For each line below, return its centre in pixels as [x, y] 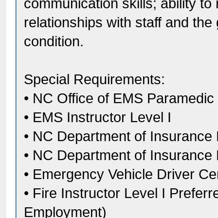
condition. [54, 42]
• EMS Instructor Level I [98, 118]
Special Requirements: [95, 80]
